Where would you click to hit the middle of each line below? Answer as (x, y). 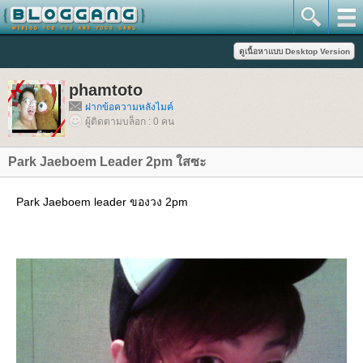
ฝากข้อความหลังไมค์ (129, 107)
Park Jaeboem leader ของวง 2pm (102, 202)
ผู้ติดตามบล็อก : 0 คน (130, 122)
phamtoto (106, 90)
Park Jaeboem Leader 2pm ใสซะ (107, 162)
